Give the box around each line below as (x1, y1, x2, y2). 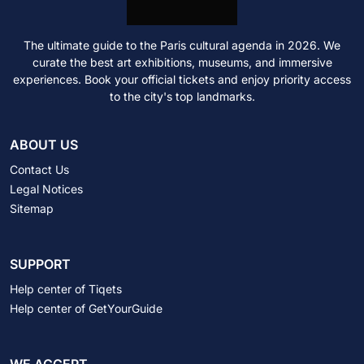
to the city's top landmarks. (109, 89, 255, 103)
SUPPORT (10, 255, 71, 272)
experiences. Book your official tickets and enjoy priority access (13, 71, 351, 86)
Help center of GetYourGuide (10, 301, 162, 315)
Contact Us (10, 162, 69, 176)
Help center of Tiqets (10, 281, 122, 296)
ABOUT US (10, 136, 78, 153)
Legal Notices (10, 181, 83, 196)
